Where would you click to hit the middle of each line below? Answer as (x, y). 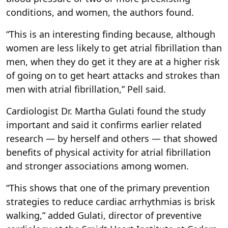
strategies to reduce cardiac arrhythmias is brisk (111, 202)
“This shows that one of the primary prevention (108, 188)
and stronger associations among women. (97, 166)
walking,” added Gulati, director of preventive (104, 216)
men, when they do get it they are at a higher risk (113, 62)
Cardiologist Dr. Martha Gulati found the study (106, 111)
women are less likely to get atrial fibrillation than (114, 48)
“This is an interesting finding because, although (111, 34)
